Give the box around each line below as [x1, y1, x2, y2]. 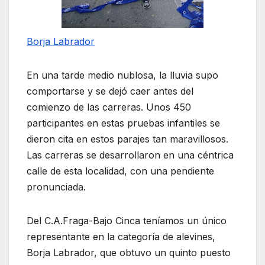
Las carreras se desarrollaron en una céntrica [27, 149, 234, 161]
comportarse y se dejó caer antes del [27, 85, 193, 98]
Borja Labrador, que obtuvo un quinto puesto [27, 247, 231, 259]
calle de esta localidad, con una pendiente [27, 165, 214, 177]
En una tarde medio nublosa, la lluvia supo [27, 69, 218, 82]
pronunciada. [27, 181, 86, 193]
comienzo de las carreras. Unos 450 [27, 101, 191, 114]
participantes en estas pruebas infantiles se [27, 117, 220, 130]
